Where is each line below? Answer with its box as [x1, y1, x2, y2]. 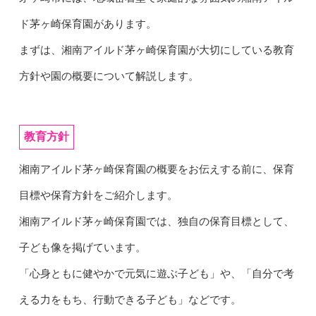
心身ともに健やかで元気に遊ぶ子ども [29, 267, 209, 279]
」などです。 [177, 293, 241, 305]
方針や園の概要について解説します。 [18, 70, 199, 82]
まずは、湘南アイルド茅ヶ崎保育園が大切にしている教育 [18, 44, 294, 56]
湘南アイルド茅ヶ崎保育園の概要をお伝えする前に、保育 [18, 163, 294, 175]
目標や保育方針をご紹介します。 [18, 189, 178, 201]
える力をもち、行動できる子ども [18, 293, 178, 305]
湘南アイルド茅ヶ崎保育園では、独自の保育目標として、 [18, 215, 294, 227]
